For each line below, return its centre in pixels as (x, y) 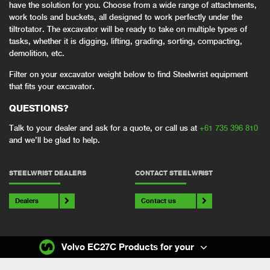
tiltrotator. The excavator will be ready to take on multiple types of (128, 29)
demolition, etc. (37, 53)
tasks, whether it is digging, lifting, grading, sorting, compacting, (126, 41)
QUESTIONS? (39, 108)
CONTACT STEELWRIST (174, 173)
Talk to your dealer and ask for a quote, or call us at (104, 128)
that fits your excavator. (52, 86)
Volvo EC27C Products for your (128, 246)
